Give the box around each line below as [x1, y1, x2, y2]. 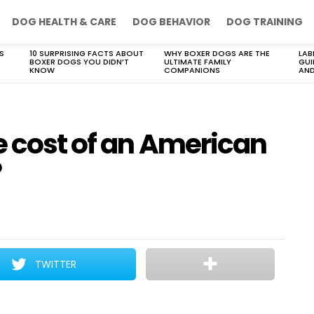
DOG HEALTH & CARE [12, 15, 116, 29]
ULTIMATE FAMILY [164, 56, 231, 67]
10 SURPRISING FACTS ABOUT [29, 48, 144, 59]
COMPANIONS [164, 64, 220, 76]
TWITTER [35, 257, 77, 271]
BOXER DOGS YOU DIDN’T [29, 56, 129, 67]
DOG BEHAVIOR [132, 15, 210, 29]
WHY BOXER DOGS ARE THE [164, 48, 270, 59]
